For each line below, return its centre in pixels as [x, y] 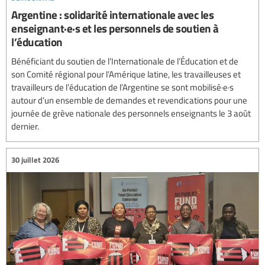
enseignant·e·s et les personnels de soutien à [115, 28]
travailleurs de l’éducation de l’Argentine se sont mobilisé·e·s [122, 87]
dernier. [25, 126]
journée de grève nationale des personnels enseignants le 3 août [131, 113]
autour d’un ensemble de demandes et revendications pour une [129, 100]
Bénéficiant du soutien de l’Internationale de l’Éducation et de [125, 61]
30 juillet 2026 [35, 160]
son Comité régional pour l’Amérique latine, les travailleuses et [126, 74]
